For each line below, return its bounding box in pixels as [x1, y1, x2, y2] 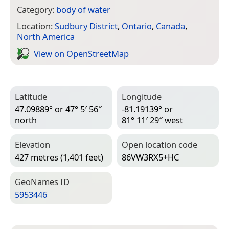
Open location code [122, 139, 197, 151]
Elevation [15, 139, 50, 151]
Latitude [15, 90, 47, 103]
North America [17, 31, 75, 43]
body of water [56, 3, 110, 15]
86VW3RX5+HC [122, 151, 179, 163]
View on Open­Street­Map [34, 47, 129, 59]
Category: [17, 3, 56, 15]
